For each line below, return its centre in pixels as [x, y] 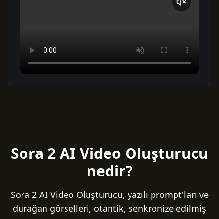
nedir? [109, 171]
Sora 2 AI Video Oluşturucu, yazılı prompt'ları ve [109, 195]
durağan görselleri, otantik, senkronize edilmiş [109, 208]
